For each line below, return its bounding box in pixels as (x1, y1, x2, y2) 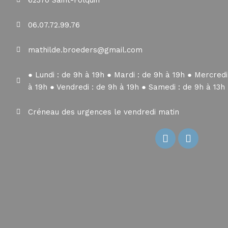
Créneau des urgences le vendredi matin (27, 107, 179, 117)
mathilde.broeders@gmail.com (27, 45, 142, 54)
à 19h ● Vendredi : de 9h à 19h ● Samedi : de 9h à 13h (27, 82, 225, 92)
